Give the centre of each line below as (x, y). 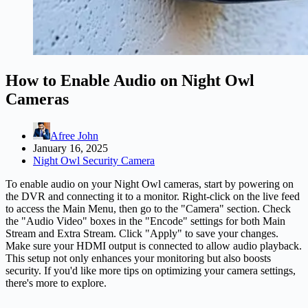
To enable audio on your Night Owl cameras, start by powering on (150, 184)
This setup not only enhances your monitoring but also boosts (138, 258)
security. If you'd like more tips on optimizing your (116, 270)
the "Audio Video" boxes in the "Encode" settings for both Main (145, 221)
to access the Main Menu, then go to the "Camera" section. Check (148, 208)
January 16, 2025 (70, 148)
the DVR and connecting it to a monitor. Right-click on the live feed (153, 196)
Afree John (74, 135)
